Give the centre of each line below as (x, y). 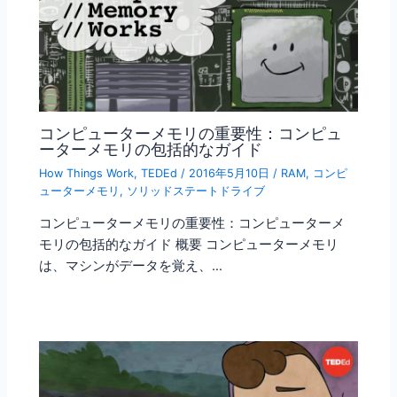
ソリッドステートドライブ (196, 191)
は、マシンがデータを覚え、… (131, 266)
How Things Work (87, 173)
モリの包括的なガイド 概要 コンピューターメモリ (189, 245)
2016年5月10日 (231, 173)
